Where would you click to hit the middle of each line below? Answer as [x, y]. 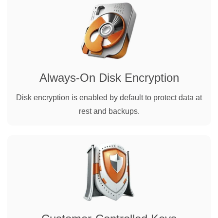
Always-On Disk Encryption [109, 77]
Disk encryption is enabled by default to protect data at [109, 97]
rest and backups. [109, 111]
